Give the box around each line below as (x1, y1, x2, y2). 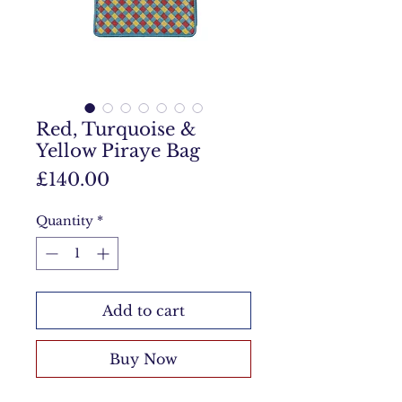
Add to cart (102, 301, 185, 319)
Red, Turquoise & (36, 118, 197, 140)
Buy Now (109, 350, 178, 368)
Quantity (36, 213, 93, 229)
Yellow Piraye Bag (36, 140, 200, 162)
